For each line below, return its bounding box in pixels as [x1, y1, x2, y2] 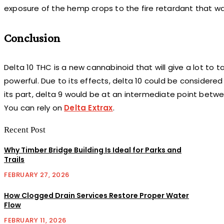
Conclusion [4, 30, 60, 44]
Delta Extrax [64, 102, 113, 113]
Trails [4, 154, 24, 164]
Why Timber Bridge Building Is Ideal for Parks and [4, 144, 181, 155]
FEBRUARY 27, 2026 [4, 169, 69, 179]
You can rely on [4, 102, 64, 113]
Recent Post [4, 124, 45, 134]
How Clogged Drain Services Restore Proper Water [4, 190, 189, 201]
